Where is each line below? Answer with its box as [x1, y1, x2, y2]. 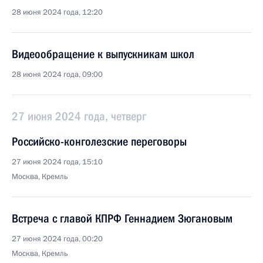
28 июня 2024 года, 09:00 [12, 69, 103, 80]
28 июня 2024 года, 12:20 [12, 7, 103, 18]
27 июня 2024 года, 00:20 [12, 234, 103, 244]
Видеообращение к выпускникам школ [12, 47, 194, 61]
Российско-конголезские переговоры [12, 134, 187, 149]
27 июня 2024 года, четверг [12, 109, 146, 123]
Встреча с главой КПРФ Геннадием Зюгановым [12, 211, 232, 225]
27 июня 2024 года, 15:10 [12, 157, 103, 167]
